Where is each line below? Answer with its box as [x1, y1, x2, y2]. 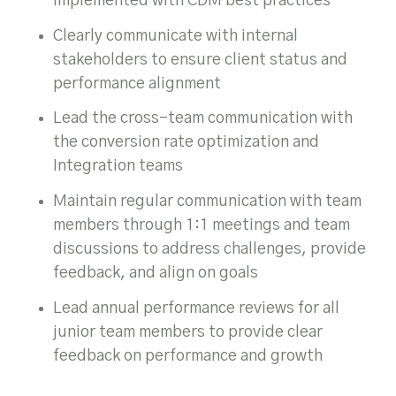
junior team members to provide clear [53, 324, 323, 340]
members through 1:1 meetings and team [53, 217, 350, 234]
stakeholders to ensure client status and [53, 51, 347, 68]
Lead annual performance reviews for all [53, 300, 339, 316]
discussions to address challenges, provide [53, 241, 366, 258]
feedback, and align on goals [53, 265, 258, 282]
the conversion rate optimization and [53, 134, 319, 151]
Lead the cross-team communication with [53, 110, 353, 127]
